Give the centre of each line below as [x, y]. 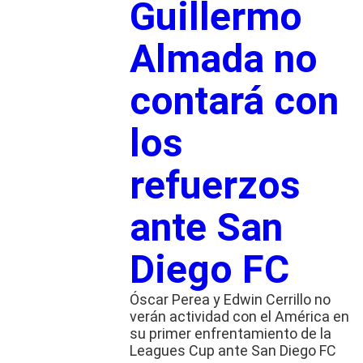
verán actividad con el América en [239, 317]
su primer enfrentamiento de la [230, 334]
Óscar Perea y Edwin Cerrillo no [230, 300]
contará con [234, 101]
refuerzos [215, 186]
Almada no [223, 59]
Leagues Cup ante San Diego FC [233, 351]
